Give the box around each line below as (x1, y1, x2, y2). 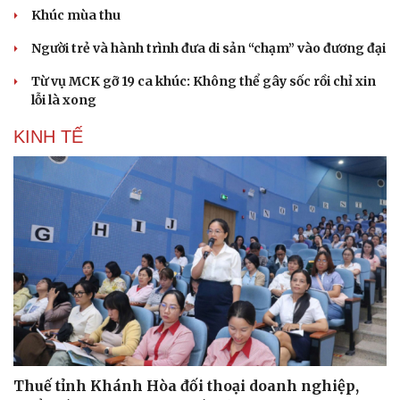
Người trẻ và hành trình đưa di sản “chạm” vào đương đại (31, 39, 386, 56)
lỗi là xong (31, 91, 96, 108)
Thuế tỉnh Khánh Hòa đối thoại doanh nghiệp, (13, 376, 359, 395)
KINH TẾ (13, 126, 83, 146)
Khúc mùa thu (31, 6, 121, 23)
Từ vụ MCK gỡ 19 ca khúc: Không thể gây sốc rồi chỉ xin (31, 72, 376, 89)
